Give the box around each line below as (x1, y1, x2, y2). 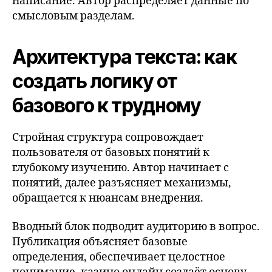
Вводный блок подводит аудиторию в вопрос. (12, 220, 260, 234)
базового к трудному (12, 93, 201, 117)
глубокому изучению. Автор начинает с (12, 160, 229, 175)
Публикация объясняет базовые (12, 235, 188, 249)
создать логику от (12, 69, 177, 93)
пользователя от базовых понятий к (12, 145, 209, 160)
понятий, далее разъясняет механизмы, (12, 175, 231, 190)
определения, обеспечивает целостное (12, 250, 225, 264)
